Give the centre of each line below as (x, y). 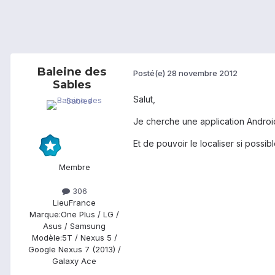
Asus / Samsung (74, 226)
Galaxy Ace (74, 261)
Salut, (144, 99)
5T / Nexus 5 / (89, 238)
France (82, 203)
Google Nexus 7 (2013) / (74, 250)
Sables (72, 85)
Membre (74, 167)
